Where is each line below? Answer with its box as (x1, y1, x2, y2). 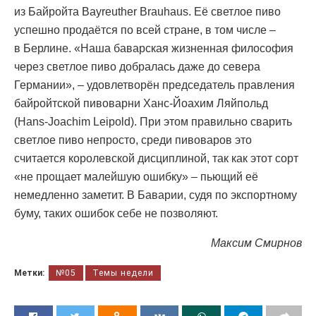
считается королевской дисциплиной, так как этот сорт (14, 152, 298, 165)
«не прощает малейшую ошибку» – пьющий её (14, 171, 258, 183)
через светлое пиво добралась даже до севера (14, 61, 260, 73)
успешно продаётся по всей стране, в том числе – (14, 24, 276, 37)
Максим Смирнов (211, 237, 302, 250)
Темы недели (92, 268, 154, 279)
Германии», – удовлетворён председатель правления (14, 79, 295, 92)
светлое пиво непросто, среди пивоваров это (14, 134, 252, 147)
